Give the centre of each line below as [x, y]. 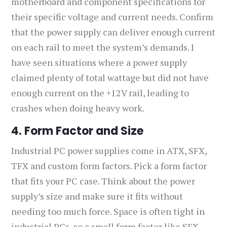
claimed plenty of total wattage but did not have [110, 78]
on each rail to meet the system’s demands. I [103, 47]
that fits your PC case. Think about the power [103, 181]
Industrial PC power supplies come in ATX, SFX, [109, 151]
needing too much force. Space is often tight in [108, 212]
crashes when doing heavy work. [78, 108]
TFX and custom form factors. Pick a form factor [109, 166]
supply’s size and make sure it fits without [97, 196]
